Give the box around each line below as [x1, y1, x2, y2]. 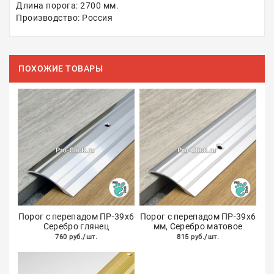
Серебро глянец [43, 221, 109, 231]
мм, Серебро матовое [153, 221, 243, 231]
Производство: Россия [16, 13, 113, 23]
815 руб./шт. [177, 233, 219, 241]
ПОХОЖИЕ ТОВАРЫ [18, 64, 103, 73]
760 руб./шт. [55, 233, 97, 241]
